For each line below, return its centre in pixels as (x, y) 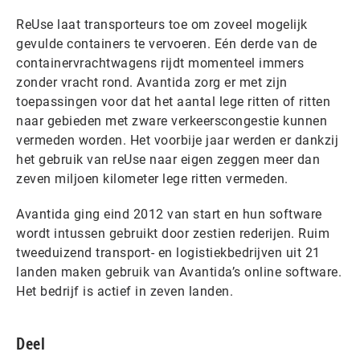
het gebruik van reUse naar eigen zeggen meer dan (168, 160)
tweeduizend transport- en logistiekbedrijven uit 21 (168, 253)
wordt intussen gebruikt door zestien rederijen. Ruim (173, 233)
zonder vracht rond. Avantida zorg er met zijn (152, 82)
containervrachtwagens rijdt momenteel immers (160, 63)
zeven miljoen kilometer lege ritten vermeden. (152, 179)
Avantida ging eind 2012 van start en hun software (169, 214)
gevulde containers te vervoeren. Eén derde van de (167, 44)
